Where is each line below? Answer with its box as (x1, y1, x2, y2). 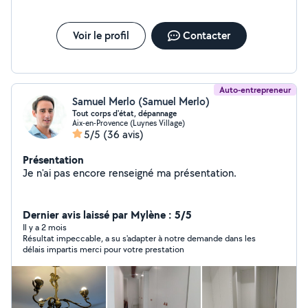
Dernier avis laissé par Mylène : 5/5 (23, 207, 192, 222)
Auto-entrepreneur (219, 84, 291, 96)
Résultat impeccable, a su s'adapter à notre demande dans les (23, 232, 256, 244)
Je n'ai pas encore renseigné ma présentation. (174, 166, 236, 180)
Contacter (182, 28, 230, 43)
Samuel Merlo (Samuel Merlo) (72, 94, 210, 109)
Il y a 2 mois (23, 221, 67, 233)
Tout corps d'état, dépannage (72, 108, 177, 119)
